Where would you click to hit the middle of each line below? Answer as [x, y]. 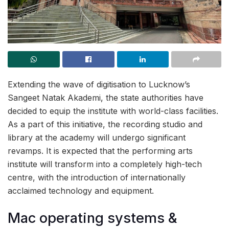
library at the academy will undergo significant [97, 138]
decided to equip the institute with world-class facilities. [113, 111]
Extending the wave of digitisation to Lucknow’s [99, 84]
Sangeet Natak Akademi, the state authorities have [106, 98]
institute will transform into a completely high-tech [105, 164]
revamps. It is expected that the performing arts [100, 151]
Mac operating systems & [93, 218]
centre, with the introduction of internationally [97, 177]
